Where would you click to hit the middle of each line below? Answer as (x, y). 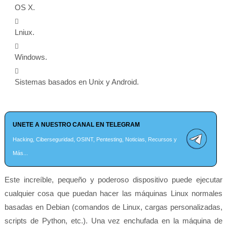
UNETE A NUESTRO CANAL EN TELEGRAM (76, 125)
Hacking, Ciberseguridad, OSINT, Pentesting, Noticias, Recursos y (94, 139)
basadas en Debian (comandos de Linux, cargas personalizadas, (113, 207)
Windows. (31, 57)
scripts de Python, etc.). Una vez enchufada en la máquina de (113, 221)
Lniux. (24, 32)
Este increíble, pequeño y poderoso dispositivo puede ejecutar (113, 180)
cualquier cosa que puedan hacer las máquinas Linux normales (113, 193)
